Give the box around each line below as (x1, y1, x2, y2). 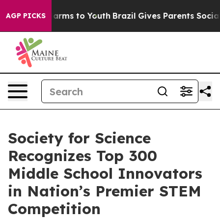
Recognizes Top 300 (8, 146, 157, 165)
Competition (8, 199, 101, 218)
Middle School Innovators (8, 164, 202, 183)
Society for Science (8, 129, 151, 147)
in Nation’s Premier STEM (8, 182, 201, 200)
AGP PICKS (6, 11, 46, 20)
